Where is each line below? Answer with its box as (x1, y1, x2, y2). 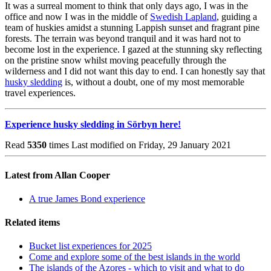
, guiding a (217, 11, 257, 22)
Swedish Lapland (150, 11, 217, 22)
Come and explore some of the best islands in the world (29, 252, 240, 263)
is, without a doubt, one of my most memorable (62, 77, 244, 88)
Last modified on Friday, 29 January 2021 (71, 140, 231, 151)
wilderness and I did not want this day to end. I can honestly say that (5, 66, 265, 77)
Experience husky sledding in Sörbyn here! (5, 119, 181, 130)
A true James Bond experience (29, 193, 145, 204)
